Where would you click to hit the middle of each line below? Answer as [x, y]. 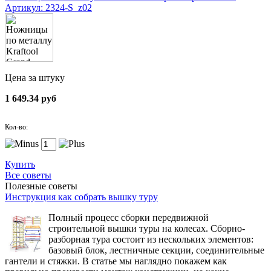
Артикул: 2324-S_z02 [48, 8]
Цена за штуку [35, 78]
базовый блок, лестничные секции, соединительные [156, 250]
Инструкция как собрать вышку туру [81, 197]
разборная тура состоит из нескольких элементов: [151, 239]
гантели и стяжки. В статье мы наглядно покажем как [116, 261]
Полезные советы [41, 186]
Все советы [28, 175]
